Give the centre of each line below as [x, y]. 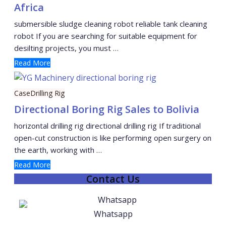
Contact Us [113, 179]
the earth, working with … [58, 150]
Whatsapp [113, 214]
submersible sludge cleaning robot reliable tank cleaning [111, 23]
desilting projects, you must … [66, 48]
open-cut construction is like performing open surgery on [113, 137]
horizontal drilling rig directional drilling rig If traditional [107, 125]
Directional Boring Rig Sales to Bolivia [107, 109]
